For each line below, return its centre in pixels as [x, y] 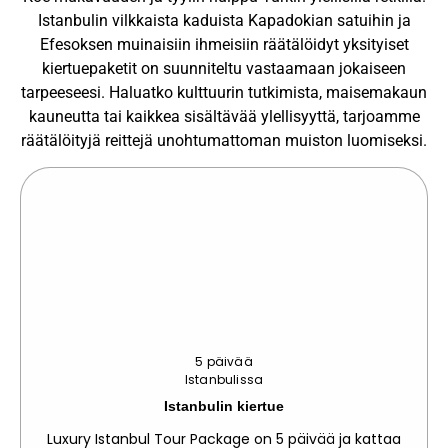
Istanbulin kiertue [224, 405]
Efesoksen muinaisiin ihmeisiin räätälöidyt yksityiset [224, 44]
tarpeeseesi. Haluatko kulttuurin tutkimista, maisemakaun [224, 92]
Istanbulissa [224, 380]
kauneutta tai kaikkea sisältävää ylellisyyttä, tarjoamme [224, 116]
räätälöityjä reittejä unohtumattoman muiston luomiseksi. [224, 140]
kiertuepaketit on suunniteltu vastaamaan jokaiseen [224, 68]
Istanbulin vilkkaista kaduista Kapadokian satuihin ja [224, 20]
